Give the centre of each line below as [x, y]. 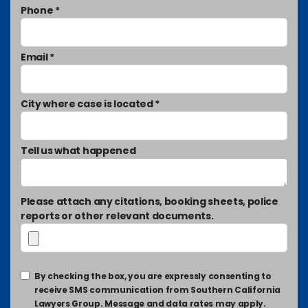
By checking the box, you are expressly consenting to [153, 276]
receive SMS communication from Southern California [157, 290]
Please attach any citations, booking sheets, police [150, 202]
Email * [37, 57]
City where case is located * [90, 104]
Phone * [40, 11]
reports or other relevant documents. [117, 216]
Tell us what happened [78, 151]
